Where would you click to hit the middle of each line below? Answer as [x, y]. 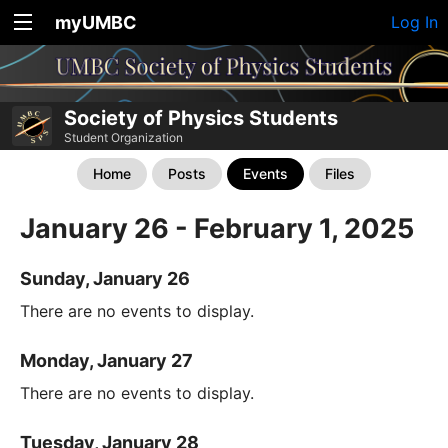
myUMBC [96, 22]
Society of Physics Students [201, 118]
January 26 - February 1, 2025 [217, 228]
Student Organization [123, 137]
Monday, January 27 [106, 361]
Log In [414, 22]
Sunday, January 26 [105, 279]
